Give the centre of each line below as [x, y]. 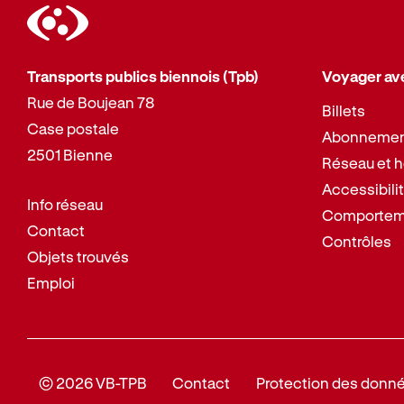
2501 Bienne [69, 155]
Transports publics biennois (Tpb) [142, 77]
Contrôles [357, 241]
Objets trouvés [78, 256]
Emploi [50, 282]
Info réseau [64, 204]
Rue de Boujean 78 [90, 103]
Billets [344, 110]
